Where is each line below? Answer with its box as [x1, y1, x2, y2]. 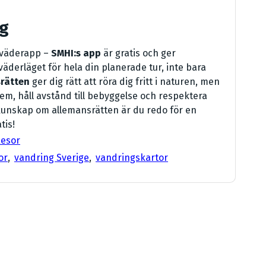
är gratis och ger [101, 47, 176, 59]
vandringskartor [96, 152, 168, 164]
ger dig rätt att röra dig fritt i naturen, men [30, 76, 220, 88]
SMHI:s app [51, 47, 101, 59]
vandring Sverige [14, 152, 89, 164]
